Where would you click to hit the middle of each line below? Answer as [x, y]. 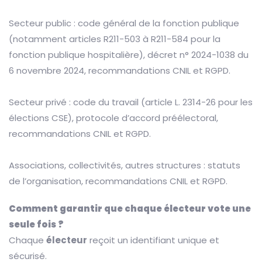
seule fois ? [36, 225]
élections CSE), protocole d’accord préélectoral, [113, 118]
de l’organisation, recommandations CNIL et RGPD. [118, 181]
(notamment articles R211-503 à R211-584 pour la [115, 39]
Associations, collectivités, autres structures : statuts [125, 166]
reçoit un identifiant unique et [153, 240]
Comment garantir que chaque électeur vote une [130, 209]
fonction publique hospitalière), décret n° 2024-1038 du [129, 55]
